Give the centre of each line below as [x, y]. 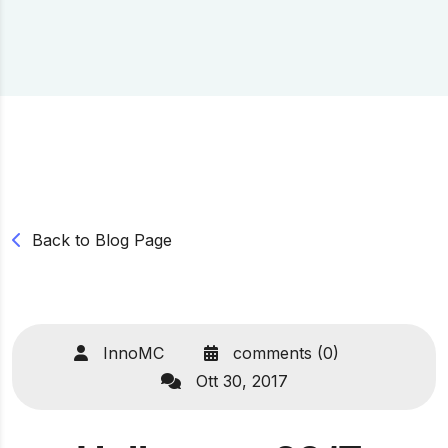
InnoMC [131, 353]
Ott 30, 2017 [239, 381]
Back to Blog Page [102, 240]
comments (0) [283, 353]
